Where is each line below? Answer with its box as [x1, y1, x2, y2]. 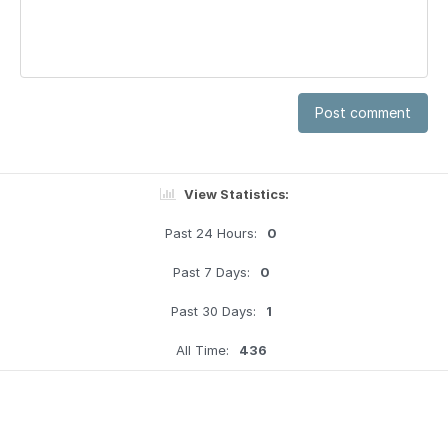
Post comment [315, 104, 411, 121]
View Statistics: [183, 186, 289, 202]
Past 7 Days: [172, 264, 250, 280]
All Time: [175, 342, 229, 358]
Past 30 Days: [170, 303, 256, 319]
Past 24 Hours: [165, 225, 257, 241]
